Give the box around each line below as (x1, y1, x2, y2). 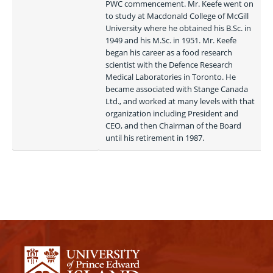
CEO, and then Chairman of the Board (105, 120, 241, 131)
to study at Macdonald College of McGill (105, 10, 249, 21)
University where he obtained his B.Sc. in (105, 23, 251, 34)
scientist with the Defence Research (105, 59, 233, 70)
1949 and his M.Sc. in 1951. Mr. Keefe (105, 35, 236, 46)
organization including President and (105, 108, 238, 119)
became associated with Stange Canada (105, 83, 248, 94)
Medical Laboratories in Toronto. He (105, 71, 236, 82)
